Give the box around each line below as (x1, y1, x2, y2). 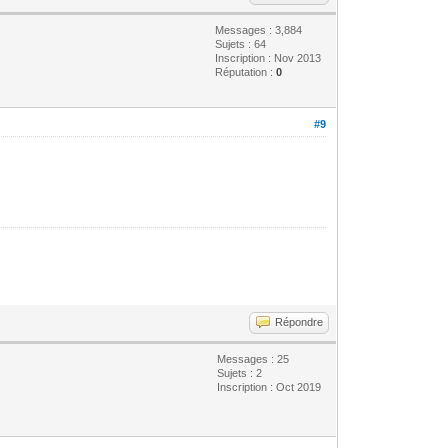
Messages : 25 (217, 352, 290, 365)
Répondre (275, 315, 324, 328)
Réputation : (215, 65, 277, 78)
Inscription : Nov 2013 (215, 51, 322, 64)
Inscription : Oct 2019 (217, 380, 322, 393)
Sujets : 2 (217, 366, 263, 379)
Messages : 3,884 (215, 23, 303, 36)
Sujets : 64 (215, 37, 267, 50)
